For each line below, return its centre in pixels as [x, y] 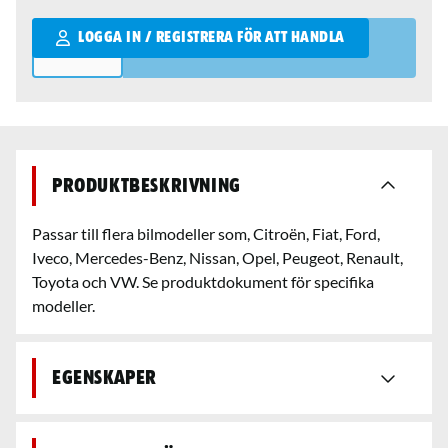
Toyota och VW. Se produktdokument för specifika [203, 281]
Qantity [58, 28]
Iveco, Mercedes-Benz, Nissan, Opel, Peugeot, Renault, [217, 257]
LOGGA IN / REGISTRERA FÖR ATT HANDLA [211, 38]
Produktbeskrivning [146, 186]
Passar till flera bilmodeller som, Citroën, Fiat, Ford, [206, 233]
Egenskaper [104, 378]
